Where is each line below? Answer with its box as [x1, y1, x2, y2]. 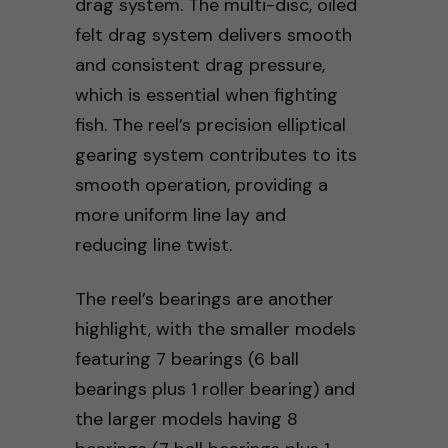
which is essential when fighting [74, 82, 338, 107]
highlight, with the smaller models [74, 316, 356, 341]
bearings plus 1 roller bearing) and [74, 376, 355, 401]
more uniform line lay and [74, 202, 286, 227]
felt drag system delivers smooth [74, 22, 352, 47]
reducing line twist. [74, 232, 232, 257]
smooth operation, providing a [74, 172, 328, 197]
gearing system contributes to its [74, 142, 357, 167]
